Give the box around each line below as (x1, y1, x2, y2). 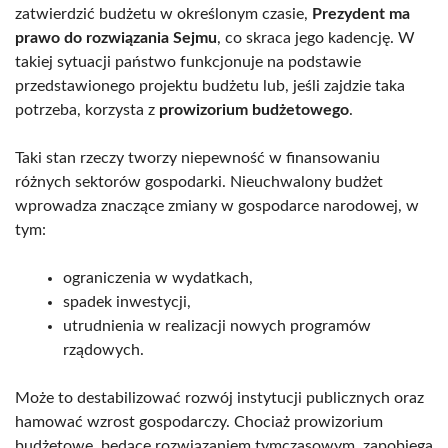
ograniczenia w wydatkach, (63, 269, 253, 286)
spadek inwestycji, (63, 293, 191, 310)
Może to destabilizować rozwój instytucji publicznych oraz (15, 389, 424, 406)
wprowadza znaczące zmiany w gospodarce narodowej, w (15, 197, 419, 214)
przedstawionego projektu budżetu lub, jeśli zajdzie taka (15, 77, 405, 94)
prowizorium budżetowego (159, 101, 349, 118)
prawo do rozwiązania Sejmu (15, 29, 217, 46)
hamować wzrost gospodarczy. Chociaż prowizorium (15, 413, 383, 430)
